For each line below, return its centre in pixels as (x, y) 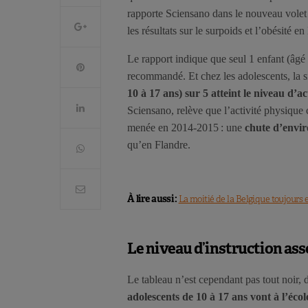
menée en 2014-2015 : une (186, 128)
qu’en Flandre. (159, 145)
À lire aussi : (153, 199)
